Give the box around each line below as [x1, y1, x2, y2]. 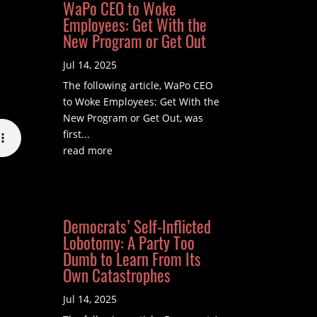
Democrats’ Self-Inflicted [63, 214, 212, 239]
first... [63, 127, 91, 142]
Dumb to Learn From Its [63, 247, 202, 272]
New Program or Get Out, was [63, 111, 204, 125]
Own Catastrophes [63, 263, 171, 288]
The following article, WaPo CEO [63, 79, 214, 93]
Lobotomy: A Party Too [63, 231, 195, 255]
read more [63, 144, 113, 158]
